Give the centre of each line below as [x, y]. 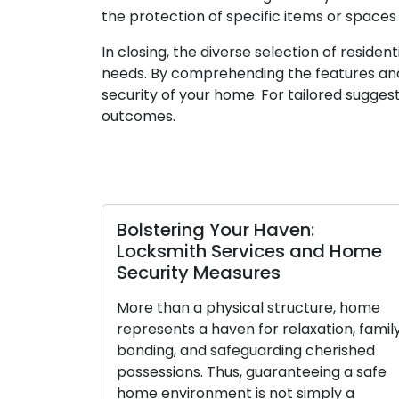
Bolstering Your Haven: [139, 230]
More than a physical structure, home [172, 308]
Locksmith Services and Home [173, 252]
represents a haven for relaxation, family [183, 330]
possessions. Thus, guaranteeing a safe [175, 372]
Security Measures [122, 273]
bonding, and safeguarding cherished [170, 351]
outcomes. [138, 117]
